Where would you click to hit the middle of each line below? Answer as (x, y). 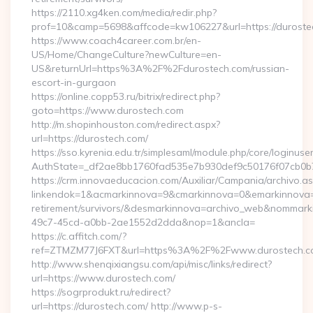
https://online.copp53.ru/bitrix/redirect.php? (126, 96)
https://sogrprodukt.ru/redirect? (101, 292)
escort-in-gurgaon (74, 82)
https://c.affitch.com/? (79, 236)
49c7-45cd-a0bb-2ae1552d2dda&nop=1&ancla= (143, 222)
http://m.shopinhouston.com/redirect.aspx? (126, 124)
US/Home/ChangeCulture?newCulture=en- (126, 54)
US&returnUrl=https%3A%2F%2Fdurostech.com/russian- (160, 68)
